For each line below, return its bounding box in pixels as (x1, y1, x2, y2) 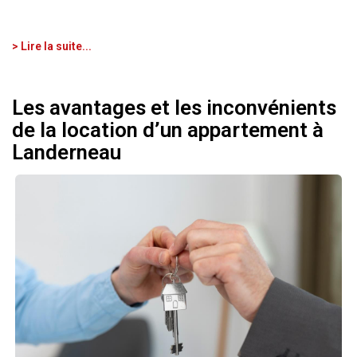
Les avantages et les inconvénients (12, 95, 336, 120)
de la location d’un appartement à (12, 117, 324, 142)
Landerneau (12, 139, 121, 164)
